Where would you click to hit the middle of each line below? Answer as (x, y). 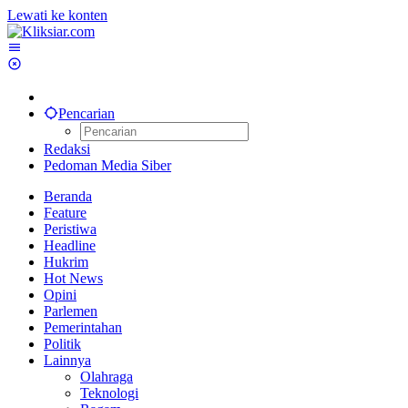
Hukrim (66, 262)
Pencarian (87, 113)
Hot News (73, 278)
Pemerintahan (83, 327)
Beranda (68, 196)
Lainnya (67, 360)
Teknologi (109, 393)
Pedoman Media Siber (107, 165)
